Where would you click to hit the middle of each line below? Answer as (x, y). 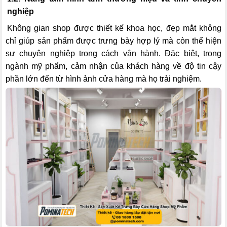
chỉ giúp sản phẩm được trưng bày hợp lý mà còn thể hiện (113, 41)
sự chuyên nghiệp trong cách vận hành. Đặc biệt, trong (113, 53)
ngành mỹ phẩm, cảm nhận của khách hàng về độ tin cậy (113, 66)
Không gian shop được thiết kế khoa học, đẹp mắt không (114, 28)
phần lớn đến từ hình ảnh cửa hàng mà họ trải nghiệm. (104, 79)
